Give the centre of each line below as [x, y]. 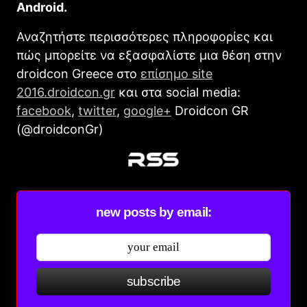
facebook [44, 110]
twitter [97, 110]
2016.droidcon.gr [66, 92]
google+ [147, 110]
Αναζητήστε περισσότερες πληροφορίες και [145, 36]
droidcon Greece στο [78, 73]
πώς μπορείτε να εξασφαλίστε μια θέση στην [149, 55]
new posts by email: [153, 212]
